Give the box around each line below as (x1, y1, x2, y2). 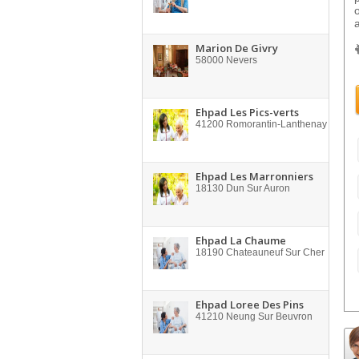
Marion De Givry (196, 41, 278, 55)
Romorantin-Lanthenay (224, 119, 327, 130)
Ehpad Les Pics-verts (196, 105, 299, 119)
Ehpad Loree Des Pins (196, 297, 304, 312)
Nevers (224, 54, 257, 66)
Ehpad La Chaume (196, 233, 286, 248)
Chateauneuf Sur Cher (224, 247, 325, 258)
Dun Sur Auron (224, 183, 290, 194)
